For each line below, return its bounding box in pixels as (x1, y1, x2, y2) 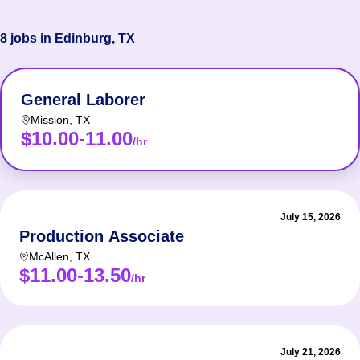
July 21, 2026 (280, 346, 341, 358)
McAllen (29, 250, 69, 263)
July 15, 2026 (280, 211, 341, 223)
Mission (31, 113, 69, 126)
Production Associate (19, 227, 184, 245)
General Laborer (21, 91, 145, 108)
